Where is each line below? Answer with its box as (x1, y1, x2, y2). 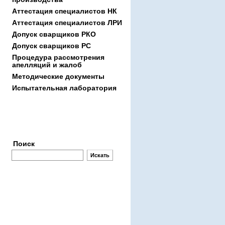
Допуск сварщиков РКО (12, 30, 96, 38)
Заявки (50, 114, 71, 121)
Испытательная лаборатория (12, 84, 117, 92)
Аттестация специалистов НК (12, 7, 117, 15)
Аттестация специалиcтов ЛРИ (12, 19, 122, 27)
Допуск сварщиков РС (12, 42, 91, 50)
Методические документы (12, 72, 104, 80)
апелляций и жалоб (12, 61, 82, 69)
